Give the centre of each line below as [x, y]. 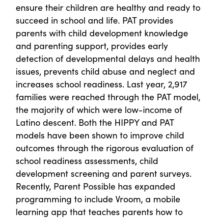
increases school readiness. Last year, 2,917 [101, 84]
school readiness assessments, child [87, 161]
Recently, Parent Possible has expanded [96, 186]
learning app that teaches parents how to [99, 212]
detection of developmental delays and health [108, 58]
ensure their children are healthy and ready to [108, 7]
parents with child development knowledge [102, 33]
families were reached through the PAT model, [108, 97]
